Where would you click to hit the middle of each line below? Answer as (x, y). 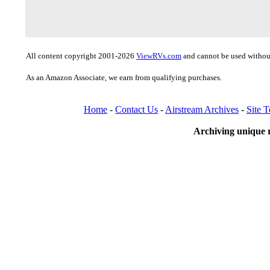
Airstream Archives (202, 109)
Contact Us (137, 109)
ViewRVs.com (159, 56)
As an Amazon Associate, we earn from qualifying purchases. (124, 77)
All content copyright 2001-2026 (81, 56)
